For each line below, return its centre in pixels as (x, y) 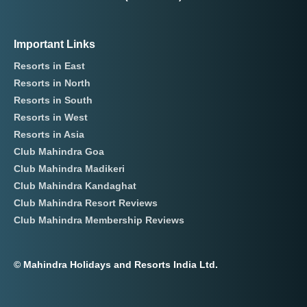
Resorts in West (51, 118)
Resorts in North (52, 83)
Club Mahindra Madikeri (69, 169)
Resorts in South (53, 100)
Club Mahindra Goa (59, 152)
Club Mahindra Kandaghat (75, 186)
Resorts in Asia (49, 135)
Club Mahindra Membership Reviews (99, 220)
